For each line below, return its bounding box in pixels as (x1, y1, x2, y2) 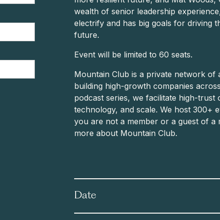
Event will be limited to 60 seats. (74, 50, 193, 60)
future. (74, 30, 100, 40)
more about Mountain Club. (74, 128, 178, 138)
